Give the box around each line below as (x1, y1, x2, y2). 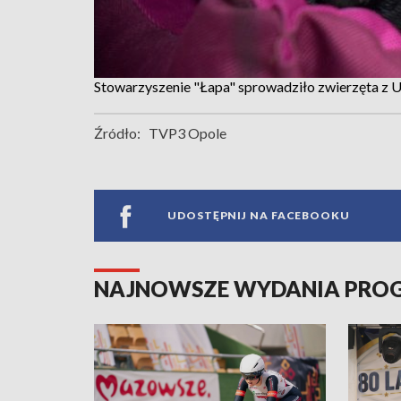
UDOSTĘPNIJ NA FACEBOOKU (167, 209, 350, 223)
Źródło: (94, 124, 141, 141)
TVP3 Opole (149, 124, 226, 141)
